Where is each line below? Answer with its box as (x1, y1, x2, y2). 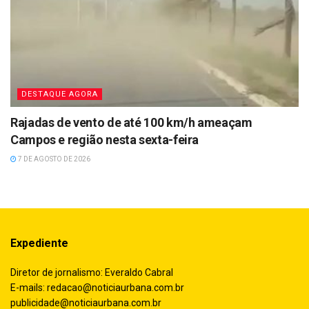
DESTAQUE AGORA (21, 89, 98, 99)
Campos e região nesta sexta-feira (10, 132, 199, 147)
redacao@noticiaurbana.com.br (47, 281, 184, 293)
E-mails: (10, 281, 47, 293)
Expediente (10, 236, 68, 250)
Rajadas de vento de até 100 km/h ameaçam (10, 114, 252, 130)
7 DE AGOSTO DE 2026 (17, 154, 90, 163)
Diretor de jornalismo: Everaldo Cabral (10, 266, 173, 278)
